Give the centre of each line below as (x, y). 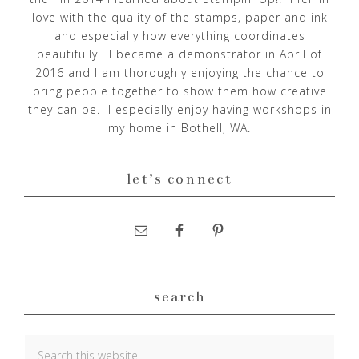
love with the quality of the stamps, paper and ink (179, 18)
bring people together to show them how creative (179, 91)
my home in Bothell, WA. (179, 128)
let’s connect (179, 179)
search (179, 297)
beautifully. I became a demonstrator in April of (179, 54)
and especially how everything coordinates (179, 36)
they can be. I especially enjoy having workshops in (179, 110)
